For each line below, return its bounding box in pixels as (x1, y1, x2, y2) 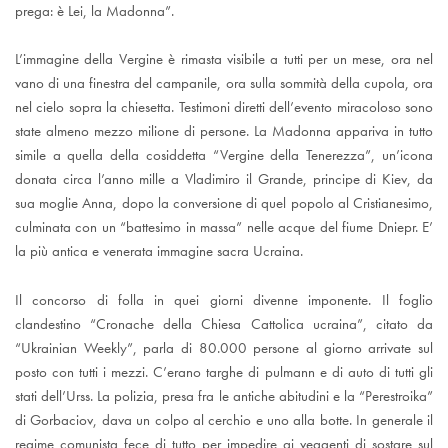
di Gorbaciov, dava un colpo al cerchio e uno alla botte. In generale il (15, 410, 433, 431)
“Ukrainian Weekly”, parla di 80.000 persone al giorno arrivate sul (15, 338, 433, 359)
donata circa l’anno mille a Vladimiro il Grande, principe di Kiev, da (15, 169, 433, 190)
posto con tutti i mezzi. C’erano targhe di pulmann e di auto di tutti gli (15, 362, 433, 383)
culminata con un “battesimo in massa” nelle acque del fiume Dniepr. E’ (15, 217, 433, 238)
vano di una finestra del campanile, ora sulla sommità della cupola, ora (15, 73, 433, 94)
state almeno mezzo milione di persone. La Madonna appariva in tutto (15, 121, 433, 142)
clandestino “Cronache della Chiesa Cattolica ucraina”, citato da (15, 314, 433, 335)
